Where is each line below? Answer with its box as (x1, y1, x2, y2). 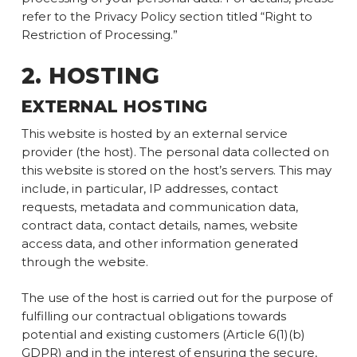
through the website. (21, 253, 148, 269)
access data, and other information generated (21, 235, 298, 251)
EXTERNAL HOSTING (21, 96, 208, 116)
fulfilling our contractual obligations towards (21, 308, 286, 324)
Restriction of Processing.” (21, 27, 178, 42)
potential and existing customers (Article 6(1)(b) (21, 327, 305, 342)
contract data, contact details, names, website (21, 217, 298, 233)
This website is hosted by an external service (21, 125, 288, 141)
